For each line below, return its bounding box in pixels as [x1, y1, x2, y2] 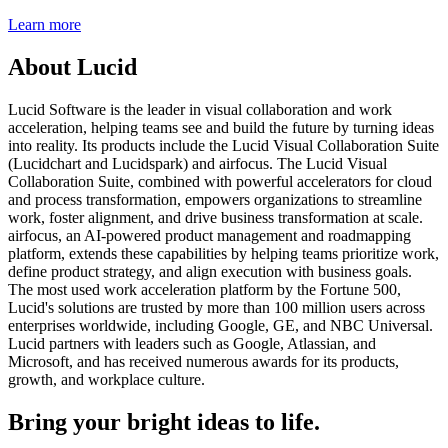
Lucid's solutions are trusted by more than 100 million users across [8, 298, 425, 316]
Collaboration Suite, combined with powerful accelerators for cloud [8, 172, 432, 190]
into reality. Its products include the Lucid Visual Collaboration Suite [8, 136, 439, 154]
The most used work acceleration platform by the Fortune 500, [8, 280, 401, 298]
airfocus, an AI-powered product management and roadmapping [8, 226, 411, 244]
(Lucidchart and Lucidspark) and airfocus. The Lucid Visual [8, 154, 387, 172]
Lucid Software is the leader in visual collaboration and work [8, 100, 392, 118]
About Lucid [8, 54, 137, 81]
